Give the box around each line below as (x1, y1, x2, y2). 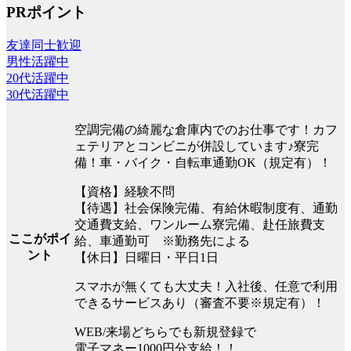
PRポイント (6, 3, 86, 20)
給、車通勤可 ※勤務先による (74, 233, 250, 248)
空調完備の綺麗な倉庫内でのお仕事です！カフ (74, 122, 338, 136)
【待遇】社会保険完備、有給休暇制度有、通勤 (74, 201, 338, 215)
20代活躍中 (6, 71, 69, 85)
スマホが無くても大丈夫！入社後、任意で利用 (74, 279, 338, 293)
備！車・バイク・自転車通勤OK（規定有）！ (74, 155, 331, 169)
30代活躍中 (6, 87, 69, 101)
